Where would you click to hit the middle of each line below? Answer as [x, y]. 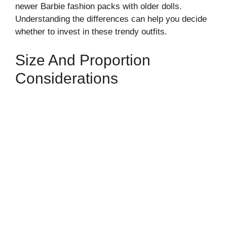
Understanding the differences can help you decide [111, 19]
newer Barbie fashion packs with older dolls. [99, 6]
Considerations [67, 78]
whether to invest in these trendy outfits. [91, 32]
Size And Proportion [83, 60]
